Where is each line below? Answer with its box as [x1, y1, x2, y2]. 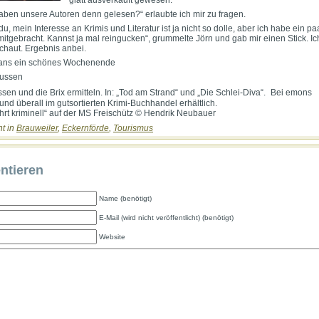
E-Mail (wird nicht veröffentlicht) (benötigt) [99, 213, 234, 221]
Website [99, 232, 125, 241]
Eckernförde [62, 123, 109, 134]
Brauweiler [16, 123, 58, 134]
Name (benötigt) [99, 194, 152, 202]
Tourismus [113, 123, 153, 134]
